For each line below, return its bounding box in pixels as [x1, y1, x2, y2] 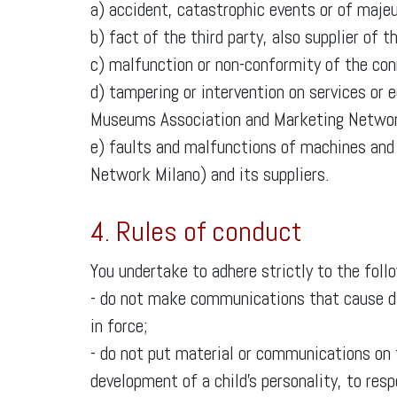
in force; [90, 314, 148, 338]
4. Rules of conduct [90, 214, 302, 249]
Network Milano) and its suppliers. [90, 162, 330, 186]
